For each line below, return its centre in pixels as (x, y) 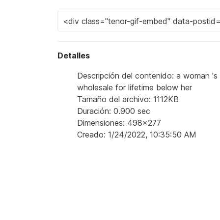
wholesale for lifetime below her (135, 87)
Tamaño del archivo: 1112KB (128, 99)
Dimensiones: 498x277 (119, 123)
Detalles (74, 55)
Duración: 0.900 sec (114, 111)
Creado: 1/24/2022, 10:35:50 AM (137, 134)
